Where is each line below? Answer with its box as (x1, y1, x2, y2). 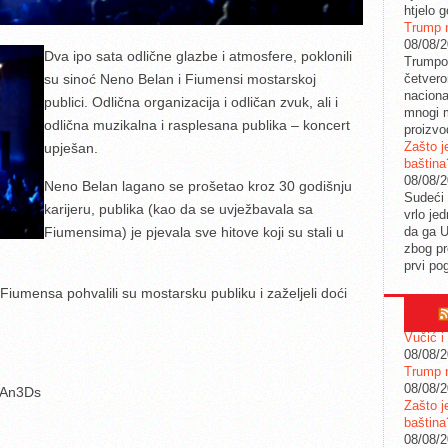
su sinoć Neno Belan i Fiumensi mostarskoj (43, 71, 316, 88)
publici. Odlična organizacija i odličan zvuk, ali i (43, 94, 342, 111)
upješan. (43, 140, 98, 157)
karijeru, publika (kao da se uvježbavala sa (43, 201, 313, 218)
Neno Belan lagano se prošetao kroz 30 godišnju (43, 178, 352, 195)
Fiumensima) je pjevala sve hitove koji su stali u (43, 224, 344, 241)
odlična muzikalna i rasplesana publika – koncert (43, 117, 350, 134)
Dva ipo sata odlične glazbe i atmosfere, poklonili (43, 48, 352, 65)
